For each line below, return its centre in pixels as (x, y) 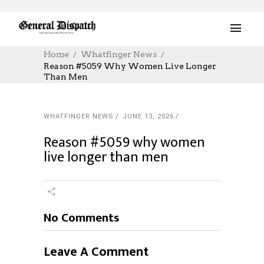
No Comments (82, 218)
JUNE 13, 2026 (148, 116)
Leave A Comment (96, 252)
